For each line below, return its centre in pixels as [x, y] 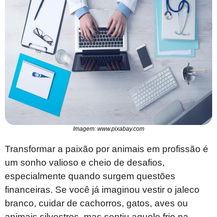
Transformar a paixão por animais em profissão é [107, 149]
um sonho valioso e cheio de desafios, [85, 163]
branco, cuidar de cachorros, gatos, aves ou [96, 203]
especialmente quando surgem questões [90, 176]
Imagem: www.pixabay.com [108, 129]
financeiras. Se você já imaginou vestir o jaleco [102, 190]
